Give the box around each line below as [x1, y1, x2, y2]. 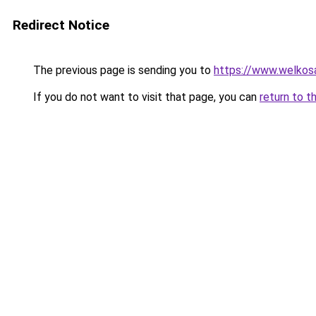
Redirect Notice [13, 17, 109, 33]
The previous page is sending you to [30, 63, 214, 77]
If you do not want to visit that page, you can [30, 90, 260, 104]
